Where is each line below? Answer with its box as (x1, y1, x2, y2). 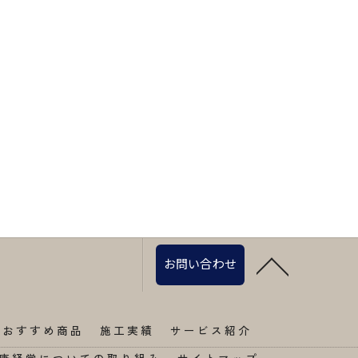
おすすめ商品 (2, 322, 84, 339)
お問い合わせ (163, 255, 237, 272)
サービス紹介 (170, 322, 252, 339)
